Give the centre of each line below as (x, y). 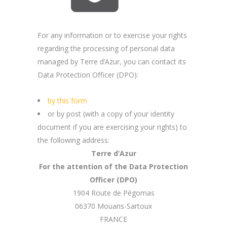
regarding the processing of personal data (106, 48)
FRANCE (113, 219)
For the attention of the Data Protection (113, 166)
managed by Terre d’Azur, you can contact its (112, 62)
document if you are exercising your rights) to (112, 127)
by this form (67, 101)
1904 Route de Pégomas (113, 193)
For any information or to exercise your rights (112, 35)
